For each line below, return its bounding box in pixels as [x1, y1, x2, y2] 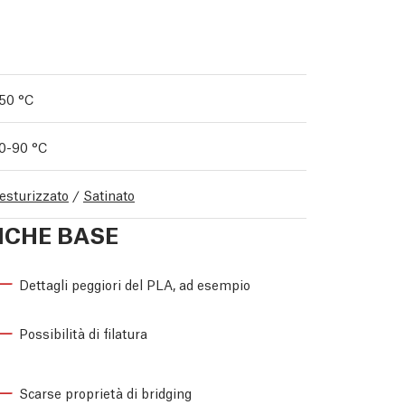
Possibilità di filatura [19, 324, 147, 343]
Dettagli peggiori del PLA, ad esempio [19, 274, 250, 293]
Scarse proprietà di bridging [19, 383, 192, 402]
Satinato [83, 184, 135, 203]
